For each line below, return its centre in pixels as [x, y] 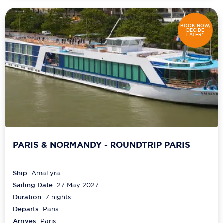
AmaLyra [46, 173]
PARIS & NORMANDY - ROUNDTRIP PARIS [102, 145]
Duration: [29, 197]
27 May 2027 [78, 185]
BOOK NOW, [195, 26]
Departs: [28, 209]
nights [60, 197]
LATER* [195, 35]
